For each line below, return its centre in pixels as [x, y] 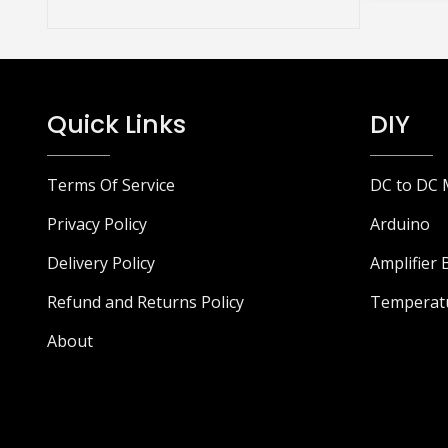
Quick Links [116, 124]
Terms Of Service [111, 184]
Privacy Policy [97, 223]
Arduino [399, 223]
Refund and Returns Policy [145, 301]
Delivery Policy [101, 262]
